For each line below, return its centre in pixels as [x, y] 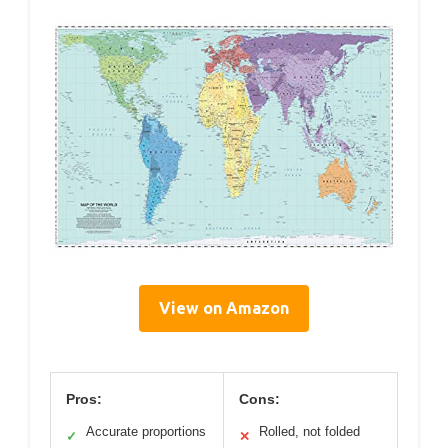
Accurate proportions [146, 431]
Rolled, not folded [309, 431]
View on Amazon [224, 307]
